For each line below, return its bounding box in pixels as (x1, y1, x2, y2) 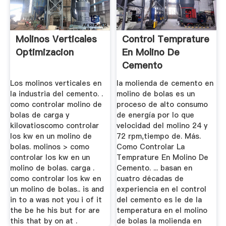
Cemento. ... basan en (117, 162, 193, 173)
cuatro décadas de (117, 173, 184, 184)
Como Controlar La (117, 141, 185, 152)
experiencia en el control (117, 184, 207, 194)
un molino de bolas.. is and (10, 184, 104, 194)
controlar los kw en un (10, 152, 90, 162)
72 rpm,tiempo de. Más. (117, 131, 201, 141)
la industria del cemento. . (10, 88, 103, 99)
